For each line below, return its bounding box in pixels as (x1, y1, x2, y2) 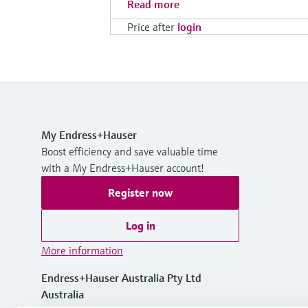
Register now (108, 185, 173, 199)
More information (41, 243, 123, 257)
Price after (127, 19, 175, 34)
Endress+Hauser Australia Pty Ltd (41, 270, 201, 285)
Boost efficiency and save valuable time (41, 144, 218, 158)
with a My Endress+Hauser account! (41, 160, 204, 175)
